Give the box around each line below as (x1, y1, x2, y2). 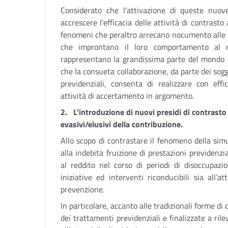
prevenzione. (61, 183, 104, 195)
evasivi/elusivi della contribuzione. (61, 118, 183, 130)
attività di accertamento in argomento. (61, 90, 194, 102)
